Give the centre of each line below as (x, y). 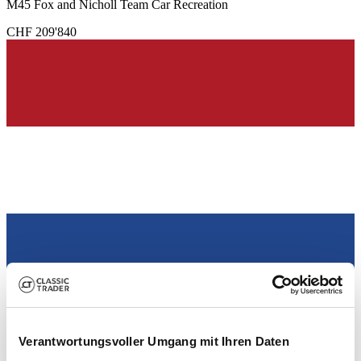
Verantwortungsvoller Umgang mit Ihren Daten (154, 341)
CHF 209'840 (41, 31)
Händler (29, 310)
